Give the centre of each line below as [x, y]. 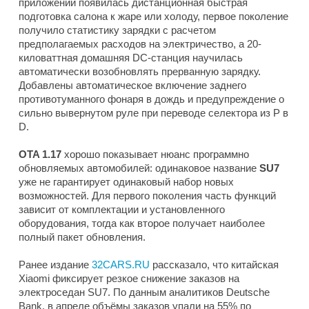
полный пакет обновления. [82, 237]
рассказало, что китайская [216, 265]
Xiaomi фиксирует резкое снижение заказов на [129, 279]
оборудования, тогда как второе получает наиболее [142, 223]
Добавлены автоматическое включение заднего [132, 86]
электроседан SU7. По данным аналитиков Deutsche [144, 292]
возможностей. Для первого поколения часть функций [147, 196]
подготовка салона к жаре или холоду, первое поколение [153, 17]
